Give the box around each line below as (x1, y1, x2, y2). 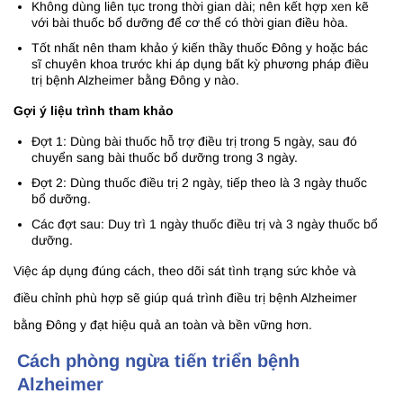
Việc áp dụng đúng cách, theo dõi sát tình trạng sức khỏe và (13, 264, 356, 279)
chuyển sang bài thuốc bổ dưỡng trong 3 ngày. (31, 150, 298, 166)
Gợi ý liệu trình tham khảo (13, 103, 174, 119)
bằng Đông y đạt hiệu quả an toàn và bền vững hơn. (13, 318, 312, 333)
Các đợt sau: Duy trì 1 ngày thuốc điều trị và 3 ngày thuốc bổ (31, 217, 378, 232)
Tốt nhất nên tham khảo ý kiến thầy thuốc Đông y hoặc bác (31, 40, 368, 56)
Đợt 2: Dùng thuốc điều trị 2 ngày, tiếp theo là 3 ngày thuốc (31, 175, 367, 191)
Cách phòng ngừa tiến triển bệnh (17, 351, 300, 372)
